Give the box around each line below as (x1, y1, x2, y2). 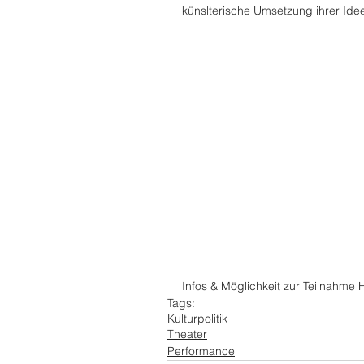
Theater (167, 327, 207, 342)
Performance (167, 344, 235, 359)
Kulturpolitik (167, 311, 227, 327)
